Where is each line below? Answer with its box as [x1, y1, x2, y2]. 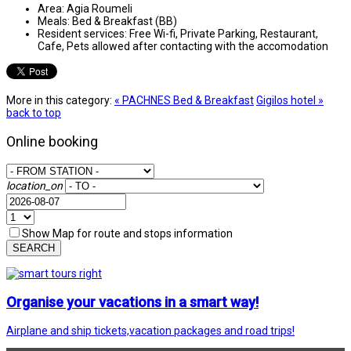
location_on [6, 179, 63, 192]
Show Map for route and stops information [22, 226, 233, 240]
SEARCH [13, 241, 55, 254]
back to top [6, 106, 61, 119]
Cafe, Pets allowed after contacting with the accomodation [38, 39, 328, 52]
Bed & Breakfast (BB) [72, 14, 177, 27]
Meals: [38, 14, 70, 27]
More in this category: [6, 93, 112, 107]
